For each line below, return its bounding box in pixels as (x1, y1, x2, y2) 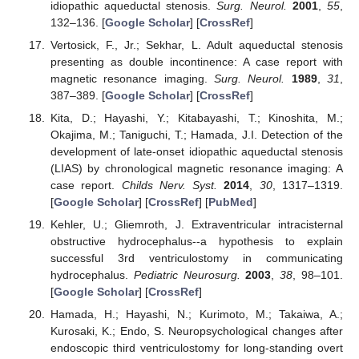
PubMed (208, 195, 253, 208)
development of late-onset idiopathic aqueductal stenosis (50, 144, 343, 158)
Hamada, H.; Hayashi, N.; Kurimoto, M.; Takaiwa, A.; (50, 308, 343, 321)
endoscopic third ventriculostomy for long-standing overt (50, 341, 343, 355)
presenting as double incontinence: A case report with (50, 54, 343, 68)
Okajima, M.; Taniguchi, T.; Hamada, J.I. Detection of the (50, 127, 343, 141)
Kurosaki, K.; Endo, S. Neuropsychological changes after (50, 325, 343, 338)
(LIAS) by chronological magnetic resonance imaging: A (50, 161, 343, 175)
